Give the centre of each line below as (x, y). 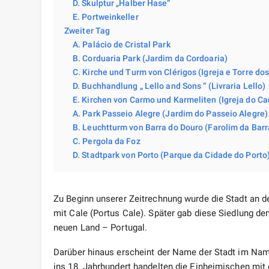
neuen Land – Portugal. (101, 228)
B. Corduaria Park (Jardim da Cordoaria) (150, 59)
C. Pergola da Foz (107, 141)
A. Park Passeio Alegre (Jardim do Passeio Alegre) (170, 114)
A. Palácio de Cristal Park (122, 45)
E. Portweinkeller (106, 17)
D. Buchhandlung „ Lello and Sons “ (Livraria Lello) (169, 86)
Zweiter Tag (87, 31)
